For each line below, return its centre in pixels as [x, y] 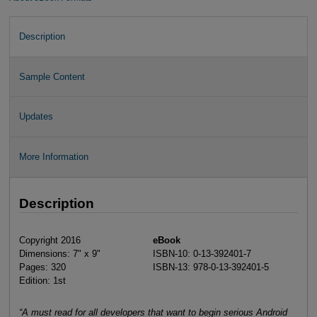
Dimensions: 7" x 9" [59, 253]
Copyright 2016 [50, 240]
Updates [36, 117]
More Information [53, 156]
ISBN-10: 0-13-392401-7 [202, 253]
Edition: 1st [42, 280]
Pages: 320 [42, 267]
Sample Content [52, 76]
